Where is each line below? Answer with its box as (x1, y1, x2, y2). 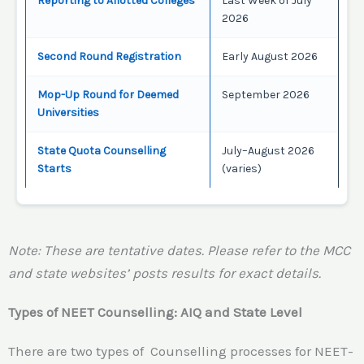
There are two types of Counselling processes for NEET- (8, 342, 353, 359)
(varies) (222, 161, 262, 175)
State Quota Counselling (37, 143, 166, 158)
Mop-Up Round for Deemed (37, 87, 179, 102)
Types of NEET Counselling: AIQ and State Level (8, 303, 302, 320)
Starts (37, 161, 71, 175)
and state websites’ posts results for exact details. (8, 264, 321, 281)
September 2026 (222, 87, 310, 102)
